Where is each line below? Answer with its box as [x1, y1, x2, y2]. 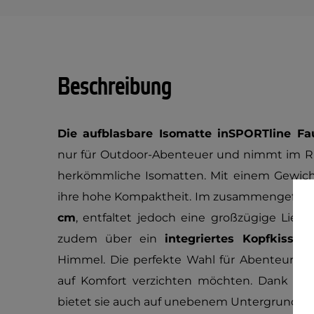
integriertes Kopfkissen [164, 232, 308, 245]
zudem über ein [57, 232, 165, 245]
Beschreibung [57, 71, 172, 103]
